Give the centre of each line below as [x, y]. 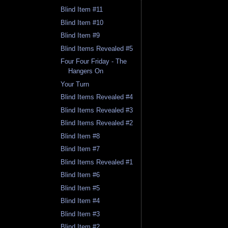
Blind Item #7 [80, 149]
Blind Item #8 [80, 136]
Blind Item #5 [80, 188]
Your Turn [75, 84]
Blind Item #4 [80, 201]
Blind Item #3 [80, 214]
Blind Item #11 [82, 10]
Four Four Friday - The [94, 62]
